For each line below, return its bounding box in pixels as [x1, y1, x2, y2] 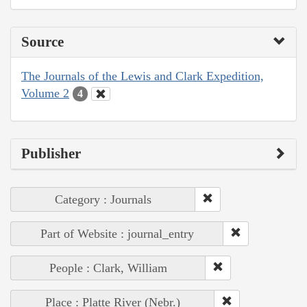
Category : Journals [55, 193, 151, 207]
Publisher [21, 145, 81, 162]
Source [21, 33, 64, 50]
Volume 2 [21, 86, 69, 100]
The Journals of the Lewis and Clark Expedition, [21, 69, 264, 83]
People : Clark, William [49, 261, 167, 275]
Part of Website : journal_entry [40, 227, 194, 241]
